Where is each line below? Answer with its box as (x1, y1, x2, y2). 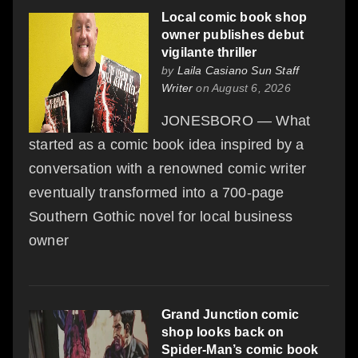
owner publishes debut (161, 28, 304, 42)
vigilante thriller (161, 46, 257, 60)
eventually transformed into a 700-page (29, 185, 284, 201)
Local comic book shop (161, 10, 308, 25)
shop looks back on (161, 325, 284, 340)
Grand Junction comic (161, 308, 299, 322)
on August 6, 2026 (193, 82, 291, 95)
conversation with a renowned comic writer (29, 161, 307, 177)
